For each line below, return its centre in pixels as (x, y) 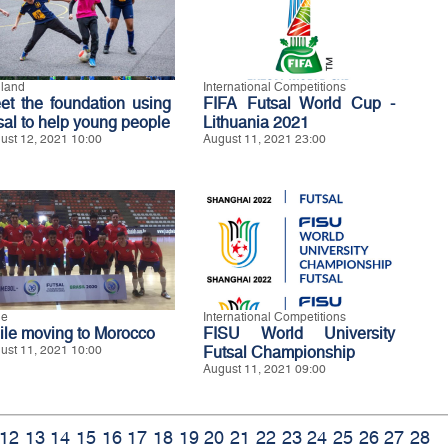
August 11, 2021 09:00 (264, 369)
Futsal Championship (279, 352)
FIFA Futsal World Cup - (299, 103)
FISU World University (299, 333)
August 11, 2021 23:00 (264, 139)
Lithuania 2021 (256, 122)
